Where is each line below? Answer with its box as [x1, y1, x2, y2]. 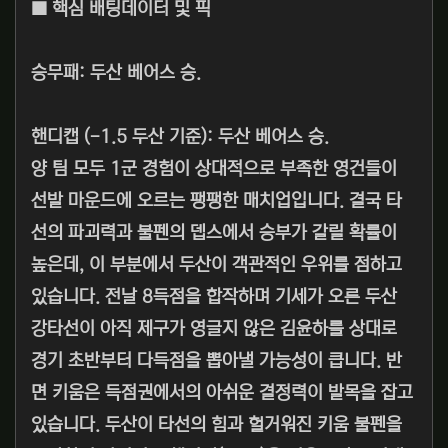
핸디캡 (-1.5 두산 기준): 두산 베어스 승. [31, 127, 329, 148]
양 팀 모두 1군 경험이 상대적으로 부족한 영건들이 [31, 159, 397, 180]
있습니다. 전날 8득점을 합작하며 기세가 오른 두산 [31, 287, 397, 308]
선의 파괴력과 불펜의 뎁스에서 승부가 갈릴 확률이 [31, 223, 397, 244]
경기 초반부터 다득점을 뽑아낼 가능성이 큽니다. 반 [31, 351, 402, 372]
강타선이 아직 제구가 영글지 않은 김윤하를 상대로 [31, 319, 397, 340]
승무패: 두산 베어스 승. [31, 63, 201, 84]
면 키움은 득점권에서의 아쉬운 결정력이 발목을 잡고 [31, 383, 413, 404]
